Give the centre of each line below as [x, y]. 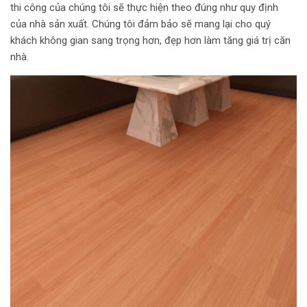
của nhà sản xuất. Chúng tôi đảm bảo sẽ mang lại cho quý [140, 24]
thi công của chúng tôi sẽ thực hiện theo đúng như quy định [144, 8]
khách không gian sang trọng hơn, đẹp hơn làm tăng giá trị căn [150, 40]
